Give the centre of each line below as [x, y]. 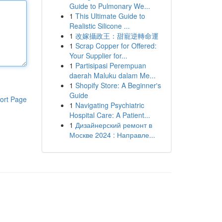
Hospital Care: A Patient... [110, 115]
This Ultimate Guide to [110, 16]
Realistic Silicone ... [99, 26]
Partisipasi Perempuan [111, 65]
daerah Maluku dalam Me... [112, 75]
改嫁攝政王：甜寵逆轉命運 [117, 36]
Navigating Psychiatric [110, 105]
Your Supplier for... [98, 55]
